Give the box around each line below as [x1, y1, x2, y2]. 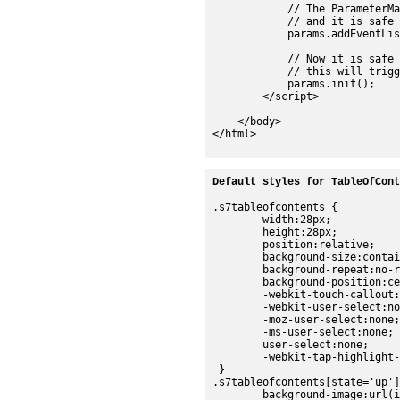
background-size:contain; [212, 251, 262, 263]
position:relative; [212, 238, 262, 251]
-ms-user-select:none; [212, 326, 262, 338]
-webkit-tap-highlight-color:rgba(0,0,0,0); [212, 351, 262, 363]
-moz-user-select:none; [212, 313, 262, 326]
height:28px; [212, 226, 262, 238]
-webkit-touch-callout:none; [212, 288, 262, 301]
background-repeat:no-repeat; [212, 263, 262, 276]
